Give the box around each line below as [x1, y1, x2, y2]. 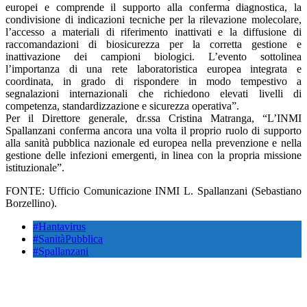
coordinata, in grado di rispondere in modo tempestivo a [5, 75, 302, 87]
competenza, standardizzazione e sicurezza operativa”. [5, 99, 239, 112]
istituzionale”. [5, 161, 64, 173]
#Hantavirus [33, 220, 86, 232]
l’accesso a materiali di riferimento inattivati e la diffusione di [5, 25, 302, 38]
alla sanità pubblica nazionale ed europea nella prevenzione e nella [5, 136, 302, 149]
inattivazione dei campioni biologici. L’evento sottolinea [5, 50, 302, 62]
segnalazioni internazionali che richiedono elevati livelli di [5, 87, 302, 99]
